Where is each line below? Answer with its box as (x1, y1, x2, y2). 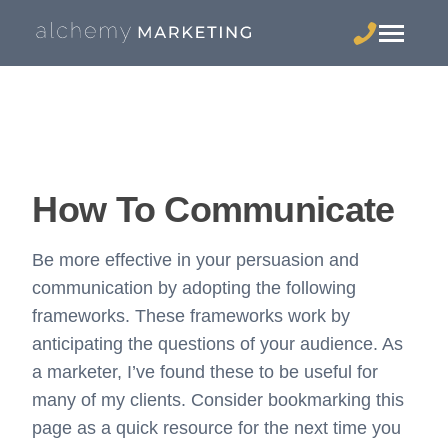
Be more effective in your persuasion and (32, 250, 360, 270)
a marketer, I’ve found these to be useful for (32, 362, 379, 382)
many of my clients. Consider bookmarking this (32, 390, 405, 410)
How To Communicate (32, 189, 395, 230)
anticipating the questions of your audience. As (32, 334, 404, 354)
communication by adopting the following (32, 278, 357, 298)
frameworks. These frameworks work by (32, 306, 351, 326)
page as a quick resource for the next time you (32, 418, 402, 438)
